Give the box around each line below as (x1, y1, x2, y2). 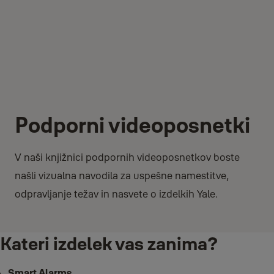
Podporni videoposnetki (15, 111, 250, 139)
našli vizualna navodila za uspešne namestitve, (15, 169, 229, 182)
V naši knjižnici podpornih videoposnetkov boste (15, 151, 240, 164)
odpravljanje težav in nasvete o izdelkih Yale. (15, 188, 218, 201)
